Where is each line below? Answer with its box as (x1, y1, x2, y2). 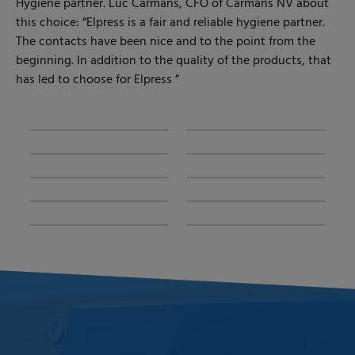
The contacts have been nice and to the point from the (16, 32, 315, 52)
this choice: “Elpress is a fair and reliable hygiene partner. (16, 13, 325, 33)
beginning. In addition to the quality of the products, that (16, 51, 331, 71)
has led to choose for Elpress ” (16, 70, 179, 90)
